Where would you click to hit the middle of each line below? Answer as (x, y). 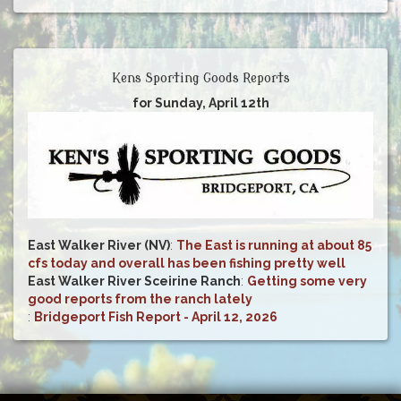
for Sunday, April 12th (200, 102)
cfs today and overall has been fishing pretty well (187, 263)
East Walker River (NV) (99, 245)
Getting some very (307, 281)
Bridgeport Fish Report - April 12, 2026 (156, 316)
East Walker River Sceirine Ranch (134, 281)
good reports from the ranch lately (140, 299)
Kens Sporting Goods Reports (200, 78)
